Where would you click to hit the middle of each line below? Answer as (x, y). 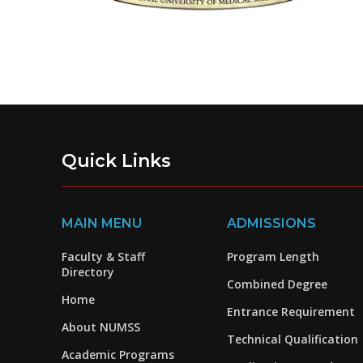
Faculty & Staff (103, 257)
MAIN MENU (102, 224)
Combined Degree (277, 284)
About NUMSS (101, 327)
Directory (88, 272)
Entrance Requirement (290, 312)
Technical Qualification (292, 340)
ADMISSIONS (271, 224)
